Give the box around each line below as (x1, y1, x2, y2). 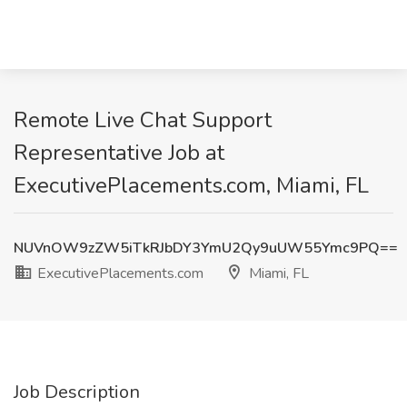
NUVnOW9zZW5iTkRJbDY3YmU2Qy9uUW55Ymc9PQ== (14, 238, 398, 258)
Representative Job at (14, 138, 224, 167)
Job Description (14, 380, 140, 404)
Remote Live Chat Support (14, 105, 272, 134)
